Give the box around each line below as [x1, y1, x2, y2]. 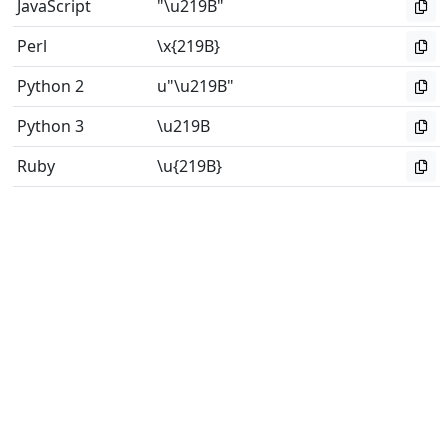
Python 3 [17, 115, 84, 137]
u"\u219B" [157, 75, 234, 97]
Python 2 [17, 75, 84, 97]
